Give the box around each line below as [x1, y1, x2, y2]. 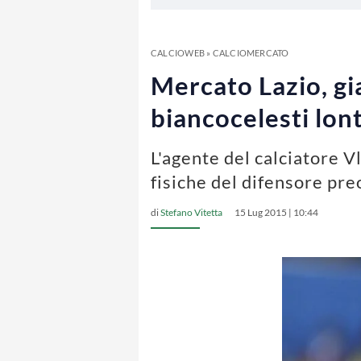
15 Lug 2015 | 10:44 [234, 206, 318, 218]
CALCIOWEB [151, 48, 205, 58]
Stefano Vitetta [160, 206, 222, 218]
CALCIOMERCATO [212, 48, 289, 58]
